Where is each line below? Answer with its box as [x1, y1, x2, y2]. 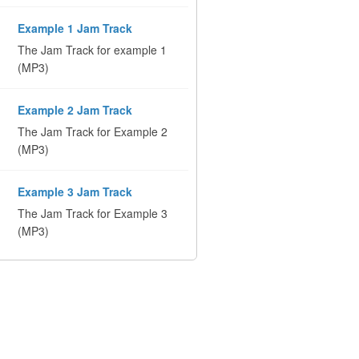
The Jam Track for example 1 [17, 42, 167, 58]
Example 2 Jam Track [17, 102, 132, 118]
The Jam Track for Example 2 [17, 123, 167, 139]
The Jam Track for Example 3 [17, 205, 167, 221]
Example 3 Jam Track [17, 184, 132, 200]
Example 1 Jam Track [17, 20, 132, 36]
